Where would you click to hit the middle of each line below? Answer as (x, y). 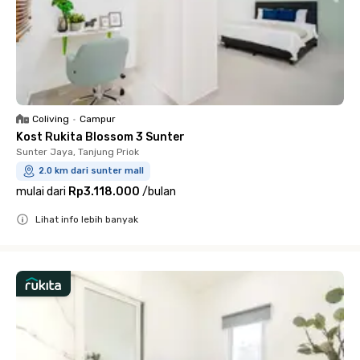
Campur (98, 119)
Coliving (51, 119)
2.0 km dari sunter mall (91, 170)
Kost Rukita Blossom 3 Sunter (100, 137)
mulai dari (41, 191)
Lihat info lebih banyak (87, 219)
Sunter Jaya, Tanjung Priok (78, 151)
